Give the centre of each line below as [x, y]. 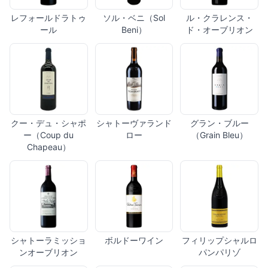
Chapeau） [48, 147]
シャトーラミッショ [49, 240]
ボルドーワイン [134, 240]
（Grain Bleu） [219, 135]
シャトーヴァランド [134, 123]
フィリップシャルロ [219, 240]
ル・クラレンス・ [219, 18]
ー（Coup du [49, 135]
